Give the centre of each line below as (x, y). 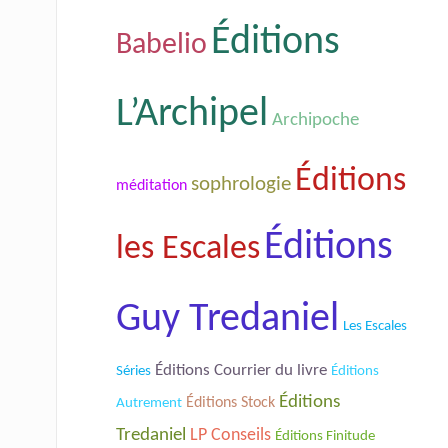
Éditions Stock (230, 402)
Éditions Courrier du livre (241, 370)
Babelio (161, 45)
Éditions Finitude (325, 436)
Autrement (149, 403)
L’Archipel (192, 114)
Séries (133, 370)
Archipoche (315, 120)
